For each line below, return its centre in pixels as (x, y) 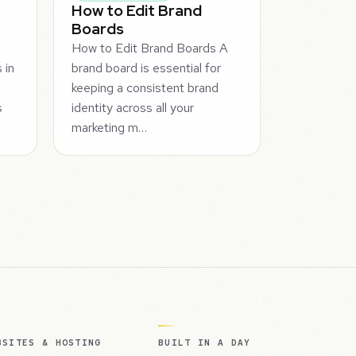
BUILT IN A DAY (205, 343)
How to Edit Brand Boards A (150, 48)
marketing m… (110, 127)
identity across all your (133, 107)
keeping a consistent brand (145, 87)
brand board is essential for (147, 68)
